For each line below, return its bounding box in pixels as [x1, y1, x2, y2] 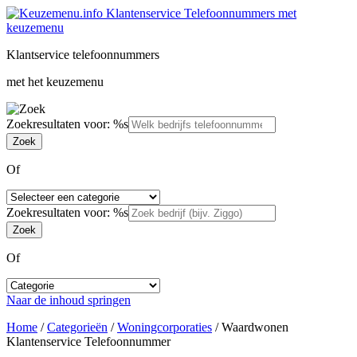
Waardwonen [222, 320, 288, 334]
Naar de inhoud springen [6, 293, 131, 307]
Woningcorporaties [117, 320, 212, 334]
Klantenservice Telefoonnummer [6, 335, 171, 348]
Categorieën [47, 320, 108, 334]
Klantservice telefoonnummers [6, 48, 159, 61]
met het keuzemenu [6, 75, 104, 88]
